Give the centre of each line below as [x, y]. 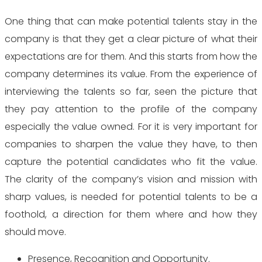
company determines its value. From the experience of [131, 74]
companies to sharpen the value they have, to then [131, 144]
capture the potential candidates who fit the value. [131, 162]
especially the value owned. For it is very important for [131, 127]
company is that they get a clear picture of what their [131, 39]
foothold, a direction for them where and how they [131, 214]
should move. [35, 232]
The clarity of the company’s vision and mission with [131, 179]
